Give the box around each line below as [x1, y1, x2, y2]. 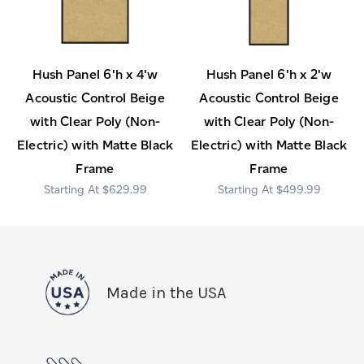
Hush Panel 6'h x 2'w [206, 67, 332, 83]
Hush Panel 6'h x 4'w [32, 67, 158, 83]
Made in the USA [106, 284, 226, 303]
